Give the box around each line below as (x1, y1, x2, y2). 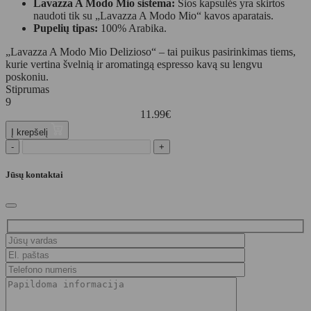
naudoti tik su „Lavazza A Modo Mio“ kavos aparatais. (33, 10, 274, 22)
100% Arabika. (98, 22, 167, 35)
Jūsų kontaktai (6, 169, 63, 180)
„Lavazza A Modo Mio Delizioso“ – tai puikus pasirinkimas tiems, (6, 46, 296, 58)
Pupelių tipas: (33, 22, 98, 35)
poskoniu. (6, 71, 49, 83)
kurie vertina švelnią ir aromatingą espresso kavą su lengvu (6, 58, 262, 71)
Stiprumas (6, 83, 49, 96)
